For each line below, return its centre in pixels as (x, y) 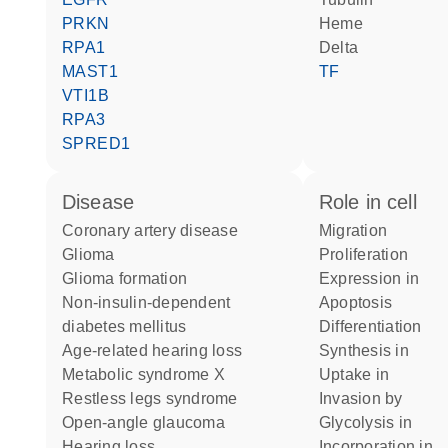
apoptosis (361, 302)
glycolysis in (372, 422)
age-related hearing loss (157, 350)
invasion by (363, 398)
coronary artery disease (156, 230)
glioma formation (130, 278)
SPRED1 (102, 143)
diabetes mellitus (124, 326)
